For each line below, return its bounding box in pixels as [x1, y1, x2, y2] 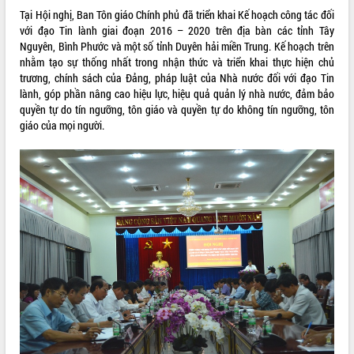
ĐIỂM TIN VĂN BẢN [7, 14, 84, 28]
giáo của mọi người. [20, 117, 105, 133]
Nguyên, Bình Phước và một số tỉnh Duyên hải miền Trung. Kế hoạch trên [20, 38, 334, 54]
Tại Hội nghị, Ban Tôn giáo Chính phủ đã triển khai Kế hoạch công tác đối [20, 6, 334, 22]
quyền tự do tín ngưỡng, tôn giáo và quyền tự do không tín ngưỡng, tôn [20, 101, 334, 117]
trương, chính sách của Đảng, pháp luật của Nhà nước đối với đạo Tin [20, 70, 334, 85]
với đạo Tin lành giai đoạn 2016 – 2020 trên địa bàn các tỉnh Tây [20, 22, 334, 38]
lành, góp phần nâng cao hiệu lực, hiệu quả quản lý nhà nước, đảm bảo [20, 85, 334, 101]
